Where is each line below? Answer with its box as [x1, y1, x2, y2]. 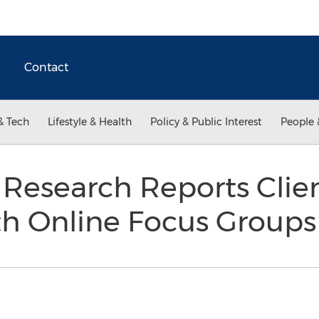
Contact [24, 61, 68, 74]
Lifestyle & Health [48, 115, 132, 128]
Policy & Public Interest [150, 115, 262, 128]
